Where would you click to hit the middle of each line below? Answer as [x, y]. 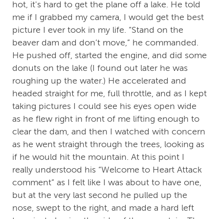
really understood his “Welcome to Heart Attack [107, 170]
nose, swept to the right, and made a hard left [103, 208]
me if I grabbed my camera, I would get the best [108, 17]
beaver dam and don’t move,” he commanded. [105, 43]
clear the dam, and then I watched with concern [109, 132]
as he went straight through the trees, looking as [108, 144]
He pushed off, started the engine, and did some [109, 55]
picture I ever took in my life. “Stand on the [98, 30]
